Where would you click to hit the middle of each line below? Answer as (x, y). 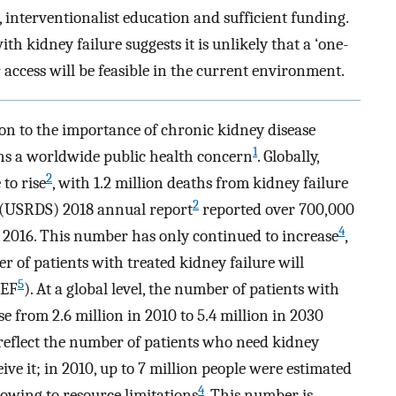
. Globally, (288, 156)
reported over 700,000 (277, 209)
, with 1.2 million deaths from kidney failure (200, 183)
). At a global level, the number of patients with (182, 289)
